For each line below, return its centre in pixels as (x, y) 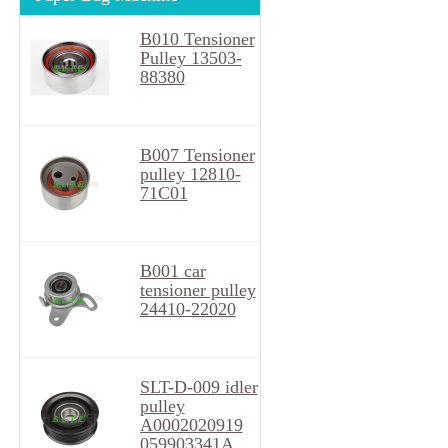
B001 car (172, 271)
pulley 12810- (190, 174)
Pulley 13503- (190, 58)
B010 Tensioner (197, 39)
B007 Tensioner (197, 155)
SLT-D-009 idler (198, 387)
